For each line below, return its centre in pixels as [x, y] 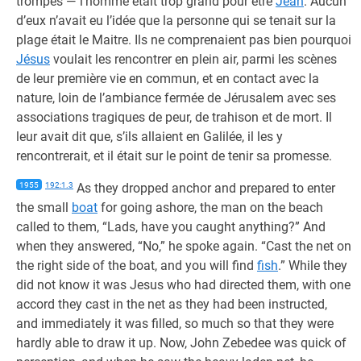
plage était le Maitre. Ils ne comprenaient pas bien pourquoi [184, 40]
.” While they [313, 266]
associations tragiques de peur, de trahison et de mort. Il [174, 117]
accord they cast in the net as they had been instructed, [172, 304]
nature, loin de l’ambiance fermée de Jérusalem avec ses [176, 98]
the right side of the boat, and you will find [137, 266]
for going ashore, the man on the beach [210, 207]
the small [44, 207]
